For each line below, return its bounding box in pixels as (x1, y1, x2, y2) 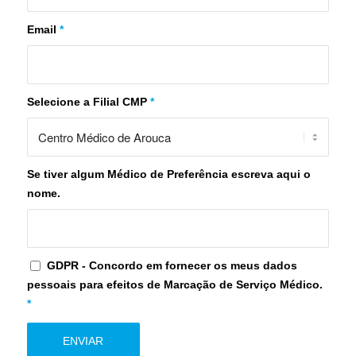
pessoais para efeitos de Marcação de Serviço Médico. (26, 278, 323, 291)
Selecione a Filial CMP (26, 95, 150, 108)
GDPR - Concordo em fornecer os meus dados (46, 259, 297, 272)
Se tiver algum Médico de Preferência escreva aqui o (26, 168, 311, 180)
